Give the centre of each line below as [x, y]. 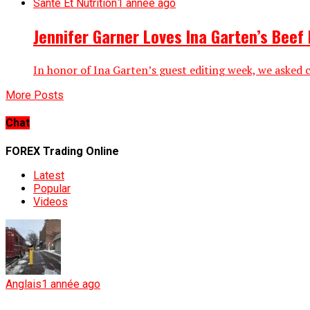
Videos [51, 201]
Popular [52, 188]
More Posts [35, 95]
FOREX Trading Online [62, 151]
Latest [49, 175]
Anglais [24, 284]
